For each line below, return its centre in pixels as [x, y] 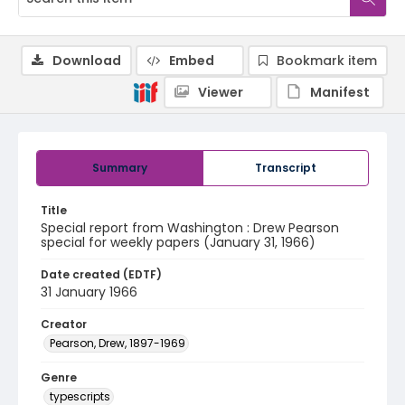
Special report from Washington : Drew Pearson [190, 228]
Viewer [221, 92]
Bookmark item [327, 61]
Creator [64, 324]
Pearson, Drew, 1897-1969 [118, 343]
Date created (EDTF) [101, 274]
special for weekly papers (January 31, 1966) [178, 242]
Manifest [340, 92]
